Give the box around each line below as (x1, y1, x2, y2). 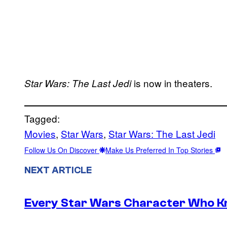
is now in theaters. (131, 76, 212, 90)
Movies (24, 127, 56, 141)
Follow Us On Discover (24, 145, 99, 156)
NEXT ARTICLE (24, 164, 92, 176)
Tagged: (24, 111, 60, 126)
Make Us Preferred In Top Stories (105, 145, 215, 156)
